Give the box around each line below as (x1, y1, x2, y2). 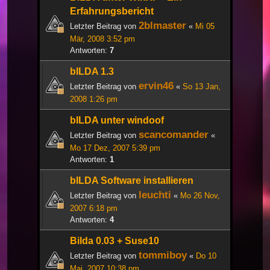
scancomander (139, 128, 209, 141)
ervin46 (139, 80, 174, 92)
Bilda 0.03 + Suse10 (70, 236, 159, 246)
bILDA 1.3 (70, 66, 114, 77)
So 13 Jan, (183, 82, 221, 92)
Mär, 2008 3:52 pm (70, 34, 135, 44)
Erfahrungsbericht (70, 6, 154, 17)
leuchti (139, 189, 171, 201)
